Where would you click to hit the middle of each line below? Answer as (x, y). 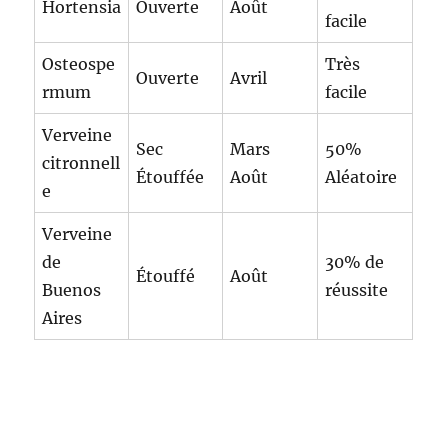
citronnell (81, 162)
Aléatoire (361, 176)
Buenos (72, 289)
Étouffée (170, 176)
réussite (357, 289)
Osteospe (79, 63)
